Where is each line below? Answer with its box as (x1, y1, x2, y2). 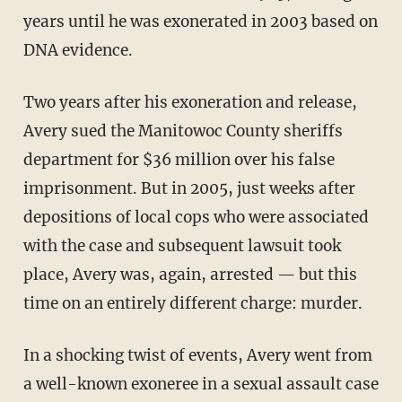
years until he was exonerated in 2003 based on (22, 12, 378, 32)
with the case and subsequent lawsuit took (22, 236, 341, 257)
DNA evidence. (22, 40, 133, 61)
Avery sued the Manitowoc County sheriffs (22, 121, 343, 142)
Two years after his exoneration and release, (22, 92, 357, 113)
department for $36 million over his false (22, 150, 335, 170)
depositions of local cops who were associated (22, 207, 369, 228)
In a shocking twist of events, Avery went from (22, 345, 372, 366)
